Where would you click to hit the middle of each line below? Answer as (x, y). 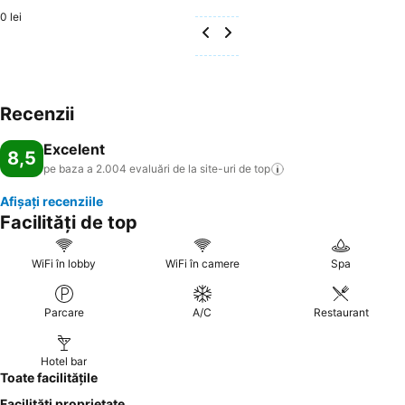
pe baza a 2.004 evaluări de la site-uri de (147, 169)
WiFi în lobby (64, 264)
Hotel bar (64, 361)
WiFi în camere (202, 264)
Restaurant (341, 312)
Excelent (74, 149)
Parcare (64, 312)
